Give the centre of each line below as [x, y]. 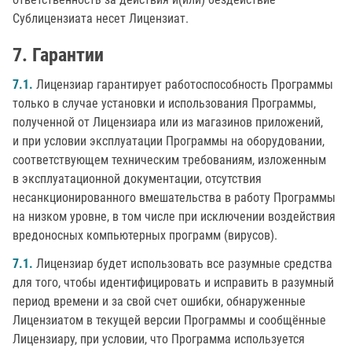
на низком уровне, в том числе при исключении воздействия [174, 216]
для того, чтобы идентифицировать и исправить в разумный [173, 282]
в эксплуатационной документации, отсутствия [137, 179]
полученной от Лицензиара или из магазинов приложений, [168, 122]
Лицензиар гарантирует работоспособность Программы [183, 84]
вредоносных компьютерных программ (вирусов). [145, 235]
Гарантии [68, 55]
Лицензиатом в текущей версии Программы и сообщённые [169, 320]
